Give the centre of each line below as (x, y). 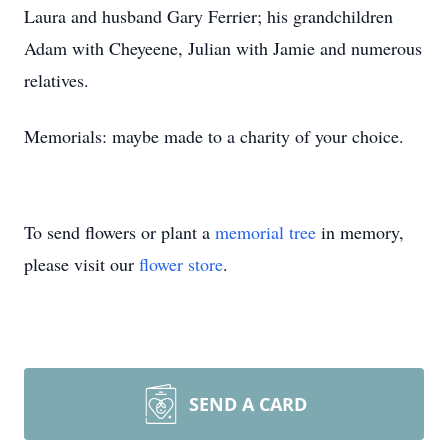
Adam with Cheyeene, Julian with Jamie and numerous (223, 48)
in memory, (360, 232)
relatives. (56, 80)
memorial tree (265, 232)
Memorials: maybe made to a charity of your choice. (214, 136)
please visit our (81, 264)
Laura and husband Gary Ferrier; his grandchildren (208, 16)
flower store (181, 264)
